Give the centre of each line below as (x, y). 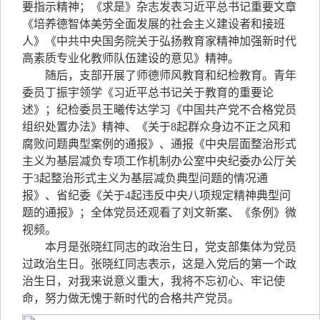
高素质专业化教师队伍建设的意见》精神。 (131, 58)
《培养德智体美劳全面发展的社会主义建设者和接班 (154, 24)
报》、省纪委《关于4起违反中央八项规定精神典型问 (156, 195)
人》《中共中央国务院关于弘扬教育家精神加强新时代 (159, 41)
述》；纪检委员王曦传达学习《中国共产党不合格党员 (159, 110)
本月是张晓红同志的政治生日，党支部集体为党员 (171, 247)
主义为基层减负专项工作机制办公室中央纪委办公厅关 (159, 161)
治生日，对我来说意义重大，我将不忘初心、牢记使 (154, 281)
